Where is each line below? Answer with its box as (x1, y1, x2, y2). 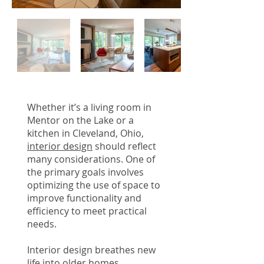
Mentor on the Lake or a (27, 114, 134, 127)
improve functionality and (27, 192, 141, 204)
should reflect (93, 140, 156, 153)
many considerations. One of (27, 153, 155, 166)
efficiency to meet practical (27, 204, 147, 217)
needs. (27, 217, 59, 230)
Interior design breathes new (27, 243, 156, 256)
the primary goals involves (27, 166, 144, 179)
